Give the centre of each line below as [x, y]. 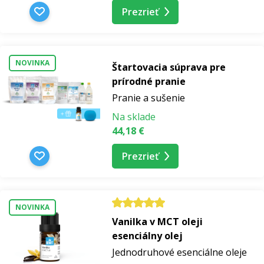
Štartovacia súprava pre [169, 67]
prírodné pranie [149, 81]
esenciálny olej [147, 235]
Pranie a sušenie [148, 98]
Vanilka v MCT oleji [157, 221]
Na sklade [134, 116]
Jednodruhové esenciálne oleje [179, 252]
